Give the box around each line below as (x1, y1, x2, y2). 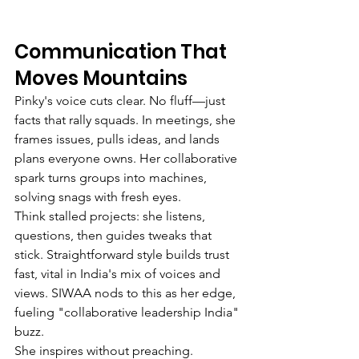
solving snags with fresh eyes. (14, 188, 181, 204)
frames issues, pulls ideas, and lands (14, 131, 223, 147)
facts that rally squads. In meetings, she (14, 111, 239, 127)
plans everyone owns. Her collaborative (14, 150, 240, 166)
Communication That (14, 38, 231, 65)
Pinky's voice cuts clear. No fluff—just (14, 92, 228, 108)
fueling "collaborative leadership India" (14, 304, 242, 320)
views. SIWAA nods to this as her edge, (14, 284, 239, 301)
